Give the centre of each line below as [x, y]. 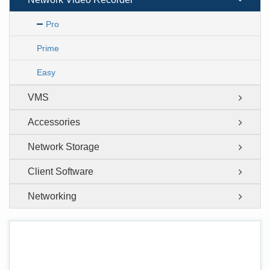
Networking [52, 196]
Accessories [54, 122]
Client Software [61, 171]
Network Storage [64, 147]
